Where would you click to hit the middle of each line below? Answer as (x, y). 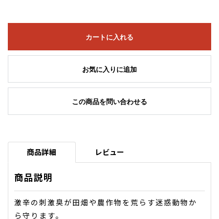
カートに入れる (109, 37)
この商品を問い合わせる (109, 101)
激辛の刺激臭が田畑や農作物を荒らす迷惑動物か (106, 202)
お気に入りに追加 (109, 69)
